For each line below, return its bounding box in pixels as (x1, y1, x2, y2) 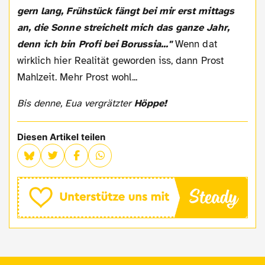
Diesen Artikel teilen (17, 131, 106, 143)
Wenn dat (175, 37, 218, 50)
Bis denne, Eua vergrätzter (23, 96, 135, 109)
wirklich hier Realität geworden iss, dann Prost (17, 54, 224, 67)
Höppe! (134, 96, 167, 109)
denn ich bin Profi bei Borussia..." (17, 37, 176, 50)
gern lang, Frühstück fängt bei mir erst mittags (17, 4, 234, 17)
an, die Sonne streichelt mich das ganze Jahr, (17, 21, 230, 34)
